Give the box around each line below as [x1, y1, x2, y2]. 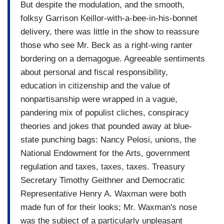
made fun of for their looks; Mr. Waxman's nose [20, 202, 197, 212]
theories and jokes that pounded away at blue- [20, 121, 192, 131]
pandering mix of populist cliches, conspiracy [20, 107, 189, 117]
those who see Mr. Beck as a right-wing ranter [20, 40, 192, 50]
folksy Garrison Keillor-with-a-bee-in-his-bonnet [20, 13, 197, 23]
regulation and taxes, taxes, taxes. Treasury [20, 161, 185, 171]
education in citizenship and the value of [20, 80, 170, 90]
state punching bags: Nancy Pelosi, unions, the [20, 134, 196, 144]
